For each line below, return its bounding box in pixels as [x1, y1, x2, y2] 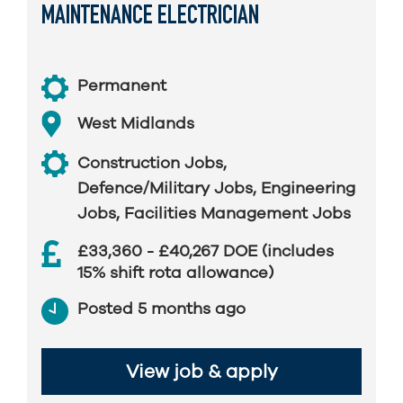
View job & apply [125, 359, 278, 384]
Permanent [77, 75, 166, 96]
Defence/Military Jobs [77, 177, 253, 199]
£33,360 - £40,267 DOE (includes [77, 240, 334, 262]
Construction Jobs [77, 152, 223, 174]
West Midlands [77, 112, 194, 134]
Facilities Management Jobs [124, 202, 351, 224]
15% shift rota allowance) [77, 262, 273, 283]
